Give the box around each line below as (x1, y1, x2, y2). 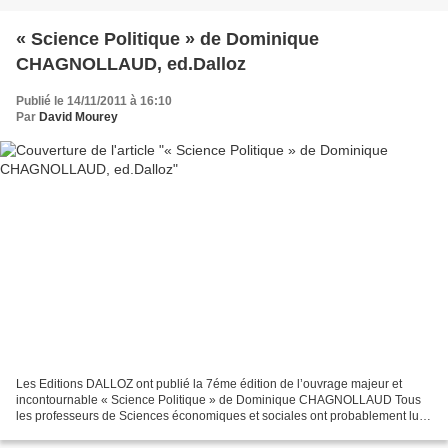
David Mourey (39, 109, 118, 124)
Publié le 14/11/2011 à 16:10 (16, 93, 172, 108)
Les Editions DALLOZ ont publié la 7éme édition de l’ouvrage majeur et (16, 377, 402, 392)
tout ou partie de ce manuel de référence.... (16, 425, 248, 440)
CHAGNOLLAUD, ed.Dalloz (16, 53, 246, 74)
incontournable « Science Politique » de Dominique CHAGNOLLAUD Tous (16, 393, 421, 408)
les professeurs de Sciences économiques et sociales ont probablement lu (16, 409, 419, 424)
